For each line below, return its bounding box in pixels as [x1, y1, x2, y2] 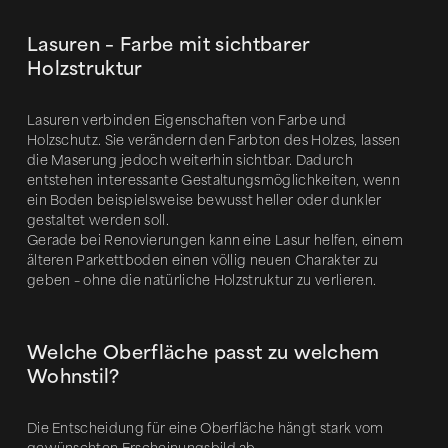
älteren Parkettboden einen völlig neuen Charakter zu [26, 253, 379, 268]
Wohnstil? [26, 366, 120, 388]
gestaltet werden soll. [26, 213, 169, 228]
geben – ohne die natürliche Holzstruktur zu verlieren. [26, 273, 377, 288]
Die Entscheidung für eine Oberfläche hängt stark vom [26, 421, 384, 436]
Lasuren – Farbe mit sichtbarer [26, 34, 311, 56]
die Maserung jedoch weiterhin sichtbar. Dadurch [26, 153, 353, 168]
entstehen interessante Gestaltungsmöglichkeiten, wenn [26, 173, 400, 188]
